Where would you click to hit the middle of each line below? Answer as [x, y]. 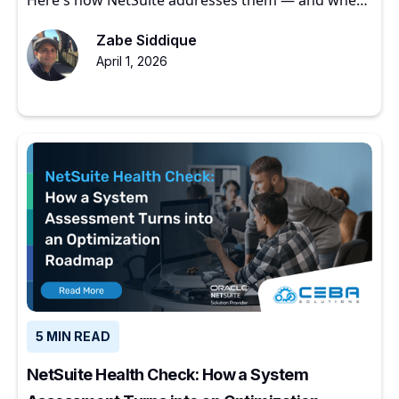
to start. [53, 22]
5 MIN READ [73, 336]
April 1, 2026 [131, 61]
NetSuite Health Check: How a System [168, 374]
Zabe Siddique [146, 40]
